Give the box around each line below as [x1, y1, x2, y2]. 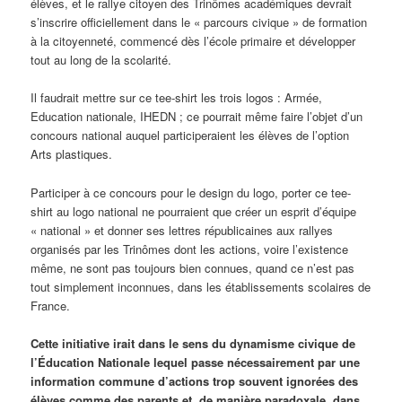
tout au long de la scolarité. [31, 51, 172, 69]
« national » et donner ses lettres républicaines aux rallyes [31, 221, 334, 239]
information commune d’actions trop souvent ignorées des [31, 371, 359, 389]
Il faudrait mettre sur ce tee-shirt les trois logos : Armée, [31, 89, 323, 107]
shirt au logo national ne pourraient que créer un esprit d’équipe [31, 202, 357, 220]
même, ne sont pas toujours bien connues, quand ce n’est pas [31, 258, 355, 276]
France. [31, 296, 71, 314]
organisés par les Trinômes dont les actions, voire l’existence [31, 240, 349, 258]
